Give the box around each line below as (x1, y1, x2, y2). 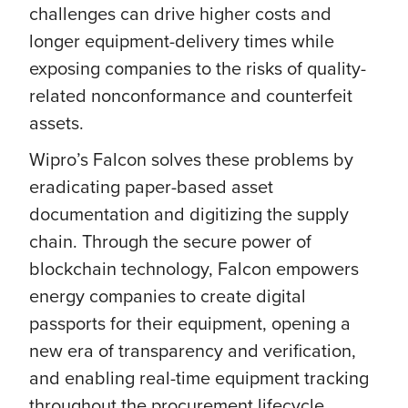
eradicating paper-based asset (29, 173, 273, 199)
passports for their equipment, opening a (29, 310, 351, 336)
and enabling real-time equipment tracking (29, 364, 369, 391)
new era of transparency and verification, (29, 337, 356, 363)
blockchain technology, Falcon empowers (29, 255, 359, 281)
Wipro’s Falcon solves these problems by (29, 146, 353, 172)
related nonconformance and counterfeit (29, 82, 352, 108)
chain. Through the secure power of (29, 228, 311, 254)
